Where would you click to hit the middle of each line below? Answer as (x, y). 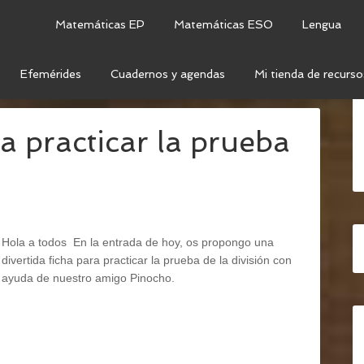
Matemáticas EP (100, 24)
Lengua (322, 24)
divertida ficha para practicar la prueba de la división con (147, 260)
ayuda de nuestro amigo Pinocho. (88, 278)
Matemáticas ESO (223, 24)
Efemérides (51, 74)
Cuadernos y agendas (168, 74)
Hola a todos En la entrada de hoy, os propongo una (138, 242)
